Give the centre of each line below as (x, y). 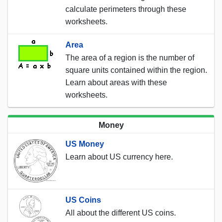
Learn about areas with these (116, 82)
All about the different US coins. (121, 213)
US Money (85, 144)
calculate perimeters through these (126, 9)
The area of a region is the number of (130, 57)
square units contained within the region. (136, 70)
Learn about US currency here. (119, 157)
